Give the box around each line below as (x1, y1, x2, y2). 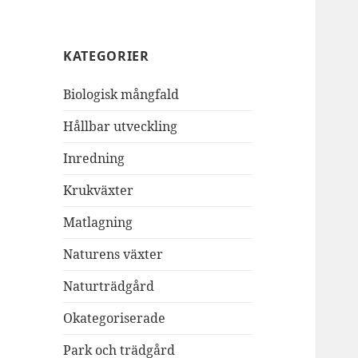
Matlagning (63, 213, 133, 232)
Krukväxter (63, 181, 134, 200)
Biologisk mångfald (63, 86, 180, 104)
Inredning (63, 149, 125, 168)
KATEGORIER (63, 47, 149, 66)
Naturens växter (63, 245, 164, 264)
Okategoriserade (63, 309, 166, 328)
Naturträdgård (63, 277, 155, 296)
